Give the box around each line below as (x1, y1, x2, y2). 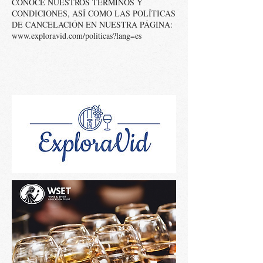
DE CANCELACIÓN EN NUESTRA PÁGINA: (12, 19, 173, 30)
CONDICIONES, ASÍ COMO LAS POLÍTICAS (12, 8, 176, 19)
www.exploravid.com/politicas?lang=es (12, 30, 141, 41)
